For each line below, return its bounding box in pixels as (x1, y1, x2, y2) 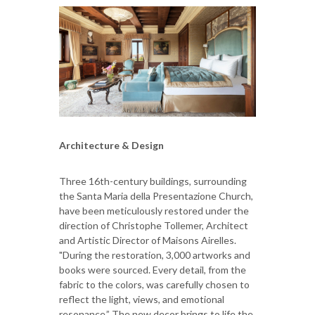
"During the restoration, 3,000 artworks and (59, 249, 250, 262)
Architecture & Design (59, 139, 164, 152)
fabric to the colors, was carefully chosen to (59, 278, 250, 291)
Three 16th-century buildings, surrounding (59, 175, 247, 188)
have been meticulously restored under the (59, 205, 249, 217)
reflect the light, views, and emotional (59, 293, 224, 306)
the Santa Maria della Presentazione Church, (59, 190, 253, 202)
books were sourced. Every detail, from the (59, 264, 246, 276)
